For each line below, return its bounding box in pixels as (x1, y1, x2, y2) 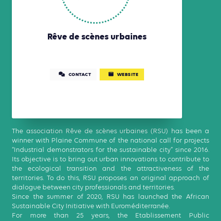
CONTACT (68, 71, 91, 78)
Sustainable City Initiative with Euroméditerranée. (12, 202, 170, 210)
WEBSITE (116, 71, 138, 78)
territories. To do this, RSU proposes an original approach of (12, 174, 209, 182)
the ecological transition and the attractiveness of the (12, 165, 209, 172)
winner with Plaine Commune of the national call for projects (12, 137, 209, 144)
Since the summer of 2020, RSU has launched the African (12, 193, 209, 200)
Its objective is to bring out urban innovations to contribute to (12, 155, 209, 163)
